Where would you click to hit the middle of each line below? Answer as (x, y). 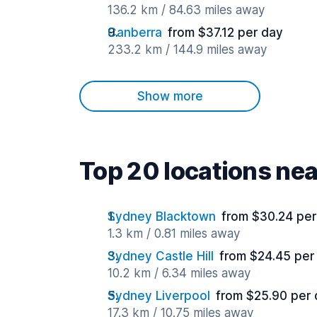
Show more (170, 96)
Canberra (135, 33)
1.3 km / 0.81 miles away (174, 234)
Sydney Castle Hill (161, 256)
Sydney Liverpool (159, 296)
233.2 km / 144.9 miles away (187, 50)
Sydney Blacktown (162, 217)
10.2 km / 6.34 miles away (179, 273)
